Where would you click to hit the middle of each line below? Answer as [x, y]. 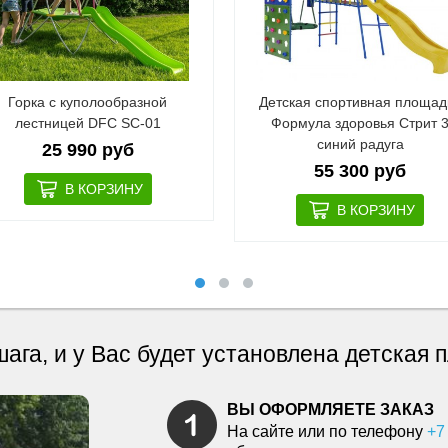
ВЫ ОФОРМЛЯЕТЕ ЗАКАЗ [330, 409]
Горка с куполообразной [88, 102]
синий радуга [360, 144]
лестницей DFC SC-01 [87, 123]
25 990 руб [87, 150]
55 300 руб [360, 171]
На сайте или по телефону [326, 431]
